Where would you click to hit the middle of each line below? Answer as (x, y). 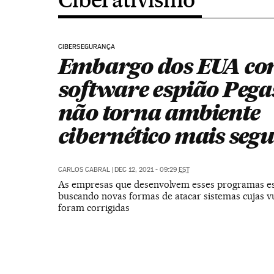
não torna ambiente (159, 113)
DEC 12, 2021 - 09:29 (146, 170)
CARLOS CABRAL (84, 170)
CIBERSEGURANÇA (87, 47)
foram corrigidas (94, 208)
